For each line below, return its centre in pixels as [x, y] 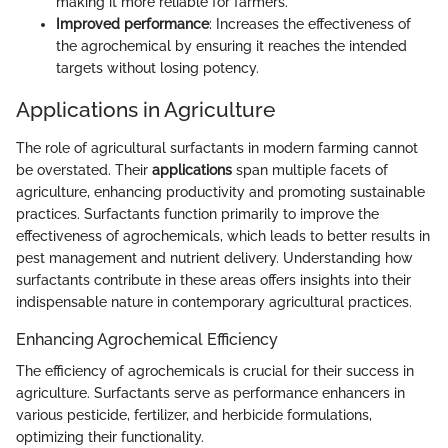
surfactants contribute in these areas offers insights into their [213, 279]
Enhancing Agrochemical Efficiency [147, 339]
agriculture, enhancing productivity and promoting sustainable [220, 191]
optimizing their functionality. [110, 437]
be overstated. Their [84, 169]
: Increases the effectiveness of [310, 24]
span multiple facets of [310, 169]
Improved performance [132, 24]
